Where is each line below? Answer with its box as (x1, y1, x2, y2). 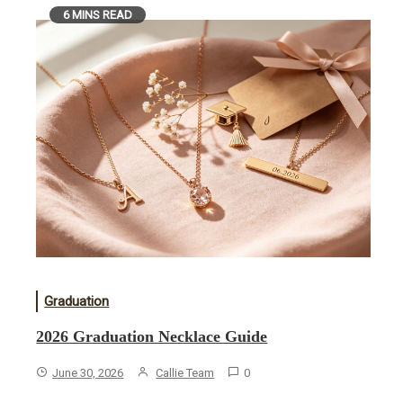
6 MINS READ (63, 7, 133, 22)
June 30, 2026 (52, 366, 124, 381)
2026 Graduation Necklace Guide (36, 327, 268, 346)
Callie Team (156, 366, 215, 381)
